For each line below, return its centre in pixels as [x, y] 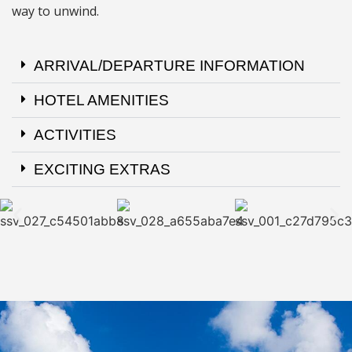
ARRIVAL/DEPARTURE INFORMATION [169, 65]
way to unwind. [57, 11]
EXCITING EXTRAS [102, 169]
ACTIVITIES [75, 134]
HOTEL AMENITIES [101, 100]
